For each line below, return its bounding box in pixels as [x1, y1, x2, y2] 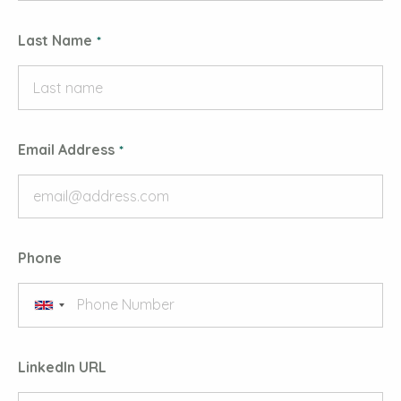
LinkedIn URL [18, 357, 107, 376]
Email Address [18, 140, 115, 158]
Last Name [18, 31, 92, 50]
